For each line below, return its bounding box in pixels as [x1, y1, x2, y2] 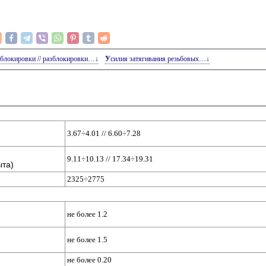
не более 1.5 [67, 235, 108, 244]
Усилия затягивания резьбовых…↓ [110, 55, 210, 63]
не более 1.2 [67, 210, 108, 218]
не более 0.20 [67, 255, 112, 264]
